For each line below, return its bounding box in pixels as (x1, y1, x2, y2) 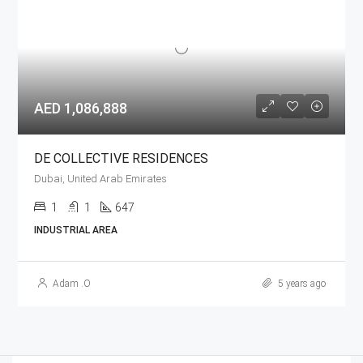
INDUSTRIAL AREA (34, 224, 117, 236)
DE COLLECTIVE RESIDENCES (34, 150, 208, 166)
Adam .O (53, 277, 91, 289)
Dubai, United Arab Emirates (34, 172, 167, 185)
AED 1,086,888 (34, 99, 127, 117)
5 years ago (275, 277, 326, 289)
